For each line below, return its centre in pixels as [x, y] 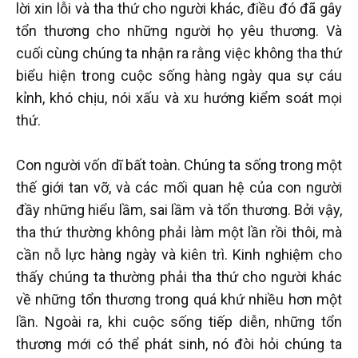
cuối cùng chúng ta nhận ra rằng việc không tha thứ [179, 54]
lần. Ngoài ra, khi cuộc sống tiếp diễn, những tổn [179, 322]
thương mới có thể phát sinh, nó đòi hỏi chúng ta [179, 344]
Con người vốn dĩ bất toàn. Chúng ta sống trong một [179, 165]
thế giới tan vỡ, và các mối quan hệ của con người [179, 188]
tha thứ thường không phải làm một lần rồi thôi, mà [179, 233]
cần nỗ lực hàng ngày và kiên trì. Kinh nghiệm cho [179, 255]
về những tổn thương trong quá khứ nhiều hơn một [179, 300]
